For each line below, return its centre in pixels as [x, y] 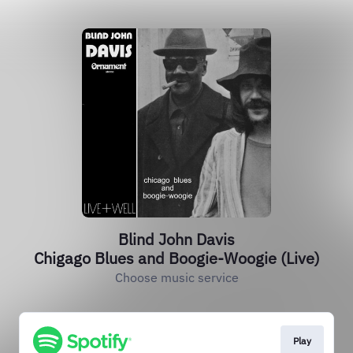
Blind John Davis [176, 239]
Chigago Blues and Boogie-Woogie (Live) [176, 258]
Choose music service [176, 277]
